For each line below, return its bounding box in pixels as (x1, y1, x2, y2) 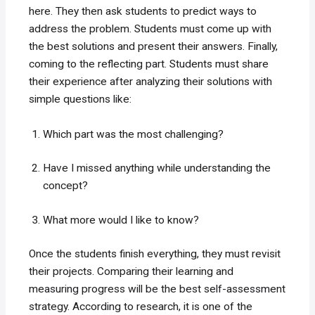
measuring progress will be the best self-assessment (29, 282, 286, 295)
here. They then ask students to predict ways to (29, 5, 257, 18)
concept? (43, 179, 89, 193)
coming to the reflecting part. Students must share (29, 58, 269, 71)
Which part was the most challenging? (43, 128, 224, 141)
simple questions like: (29, 93, 132, 106)
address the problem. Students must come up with (29, 22, 272, 36)
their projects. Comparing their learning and (29, 264, 234, 278)
